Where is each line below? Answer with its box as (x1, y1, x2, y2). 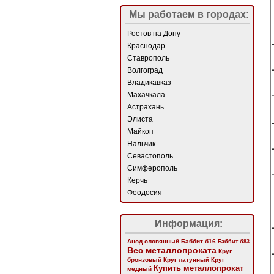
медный (127, 265, 152, 272)
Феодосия (127, 188, 162, 197)
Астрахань (127, 103, 164, 111)
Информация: (155, 218, 223, 229)
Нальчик (127, 139, 155, 148)
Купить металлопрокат (154, 264, 243, 273)
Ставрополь (127, 54, 169, 62)
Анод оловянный (127, 238, 179, 245)
